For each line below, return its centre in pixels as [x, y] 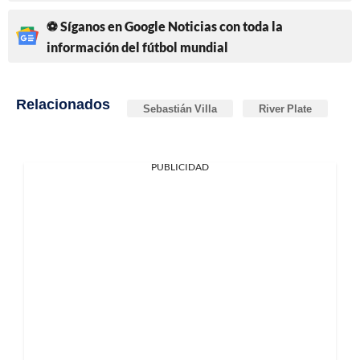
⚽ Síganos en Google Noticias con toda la [165, 26]
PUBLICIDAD [180, 166]
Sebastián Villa [180, 108]
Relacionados [63, 103]
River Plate [285, 108]
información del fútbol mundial [137, 47]
